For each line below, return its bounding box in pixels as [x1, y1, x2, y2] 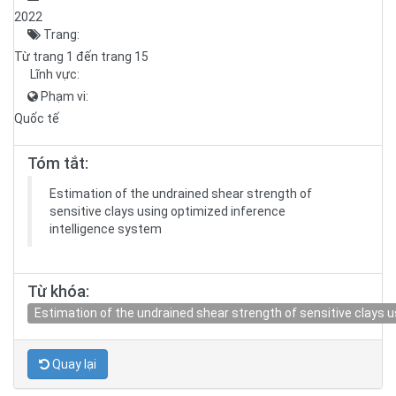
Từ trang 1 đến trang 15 [14, 49, 148, 64]
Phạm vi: [38, 89, 88, 103]
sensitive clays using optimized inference [49, 204, 286, 218]
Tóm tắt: [27, 154, 88, 172]
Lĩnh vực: [27, 67, 80, 81]
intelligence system [49, 222, 162, 236]
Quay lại [49, 357, 96, 371]
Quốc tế [14, 111, 59, 126]
